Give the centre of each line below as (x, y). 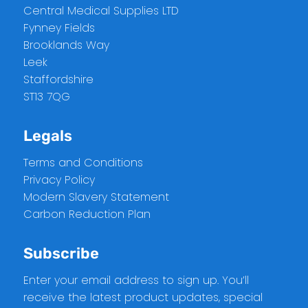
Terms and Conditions (83, 162)
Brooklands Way (66, 45)
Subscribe (61, 253)
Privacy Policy (59, 179)
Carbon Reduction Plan (87, 214)
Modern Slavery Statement (96, 197)
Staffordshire (58, 80)
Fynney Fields (59, 28)
